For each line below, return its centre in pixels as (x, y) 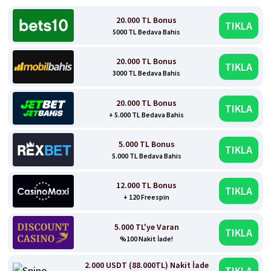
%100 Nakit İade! (147, 238)
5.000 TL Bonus (146, 144)
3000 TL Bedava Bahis (147, 73)
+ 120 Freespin (147, 197)
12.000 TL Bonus (147, 185)
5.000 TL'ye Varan (146, 227)
